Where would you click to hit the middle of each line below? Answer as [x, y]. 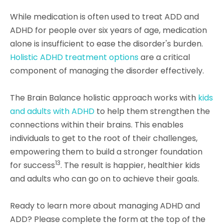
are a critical [164, 57]
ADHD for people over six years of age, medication [108, 30]
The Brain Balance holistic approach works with [104, 98]
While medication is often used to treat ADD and [104, 17]
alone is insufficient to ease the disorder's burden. [106, 44]
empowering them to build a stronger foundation [106, 152]
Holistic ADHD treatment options [74, 57]
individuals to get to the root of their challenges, [104, 138]
